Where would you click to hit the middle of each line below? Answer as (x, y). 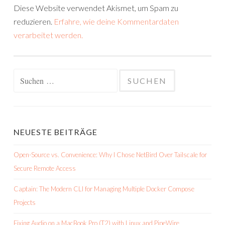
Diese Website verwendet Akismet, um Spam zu (96, 8)
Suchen (23, 75)
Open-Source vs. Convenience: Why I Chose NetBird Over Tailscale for (110, 155)
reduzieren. (34, 21)
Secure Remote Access (45, 168)
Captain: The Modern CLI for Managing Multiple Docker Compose (104, 189)
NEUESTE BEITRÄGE (55, 132)
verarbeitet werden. (48, 35)
